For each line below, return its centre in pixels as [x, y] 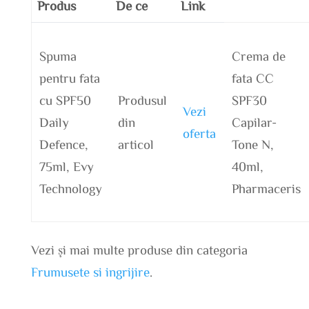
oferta [199, 133]
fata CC [252, 78]
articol [136, 144]
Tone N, [252, 144]
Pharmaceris [266, 188]
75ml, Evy [66, 166]
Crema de [258, 56]
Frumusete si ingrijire [90, 272]
